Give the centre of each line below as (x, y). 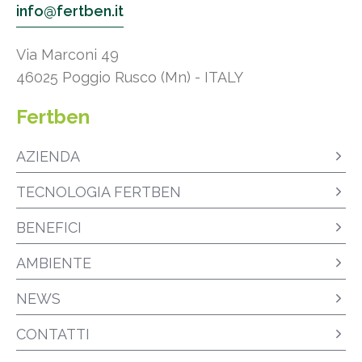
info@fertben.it (70, 11)
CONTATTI (53, 335)
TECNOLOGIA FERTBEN (99, 192)
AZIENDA (48, 157)
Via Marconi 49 (67, 55)
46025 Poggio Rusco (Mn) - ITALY (130, 78)
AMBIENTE (54, 263)
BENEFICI (49, 228)
